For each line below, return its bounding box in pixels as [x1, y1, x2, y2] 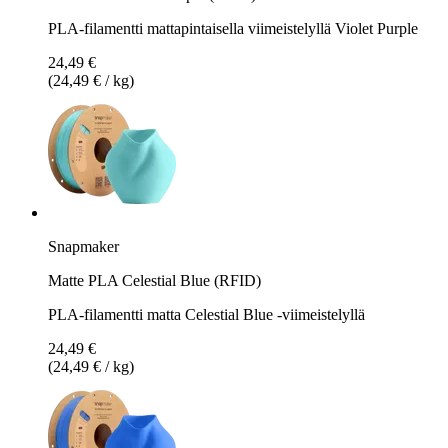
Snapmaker [48, 237, 119, 255]
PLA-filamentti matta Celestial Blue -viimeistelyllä [48, 305, 365, 323]
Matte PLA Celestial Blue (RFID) [48, 271, 261, 289]
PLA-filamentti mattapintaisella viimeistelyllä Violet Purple [48, 19, 418, 37]
